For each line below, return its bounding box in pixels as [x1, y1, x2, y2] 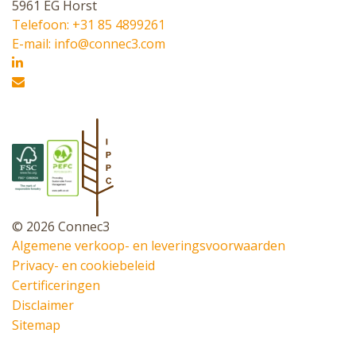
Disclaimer [12, 296, 74, 315]
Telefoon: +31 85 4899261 [12, 15, 165, 33]
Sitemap [12, 316, 60, 335]
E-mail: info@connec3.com [12, 34, 165, 52]
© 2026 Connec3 [12, 218, 110, 236]
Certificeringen [12, 277, 100, 295]
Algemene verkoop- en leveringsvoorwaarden [12, 237, 285, 255]
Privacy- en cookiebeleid [12, 257, 155, 275]
